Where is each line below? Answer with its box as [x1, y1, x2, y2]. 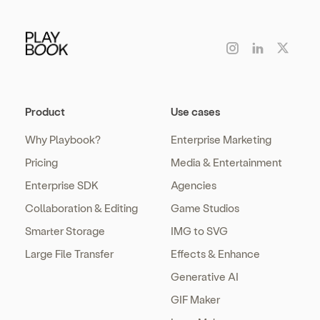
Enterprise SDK [25, 179, 99, 191]
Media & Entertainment [171, 156, 282, 169]
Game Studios [171, 201, 239, 214]
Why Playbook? [25, 133, 101, 146]
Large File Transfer [25, 247, 114, 260]
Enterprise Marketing [171, 133, 271, 146]
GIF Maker [171, 293, 220, 306]
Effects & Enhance [171, 247, 260, 260]
